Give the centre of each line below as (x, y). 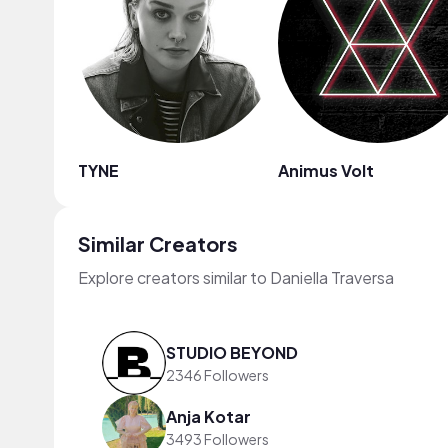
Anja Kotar (208, 416)
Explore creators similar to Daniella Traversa (236, 277)
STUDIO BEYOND (232, 352)
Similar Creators (158, 243)
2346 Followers (217, 374)
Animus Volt (326, 170)
